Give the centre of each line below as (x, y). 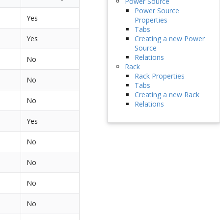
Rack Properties (159, 76)
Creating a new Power (169, 39)
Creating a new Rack (167, 95)
